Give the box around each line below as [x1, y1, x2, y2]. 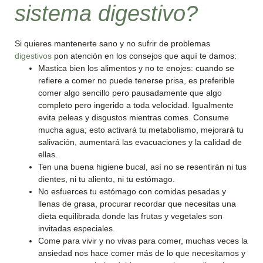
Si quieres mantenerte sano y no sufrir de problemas [15, 39, 210, 48]
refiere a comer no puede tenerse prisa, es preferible [38, 76, 235, 85]
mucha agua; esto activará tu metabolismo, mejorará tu [38, 125, 244, 134]
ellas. [38, 150, 58, 159]
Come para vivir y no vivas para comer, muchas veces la [38, 236, 248, 245]
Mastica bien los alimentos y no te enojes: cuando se [38, 63, 234, 73]
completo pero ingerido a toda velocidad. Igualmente [38, 100, 234, 110]
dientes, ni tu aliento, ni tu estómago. [38, 174, 175, 184]
